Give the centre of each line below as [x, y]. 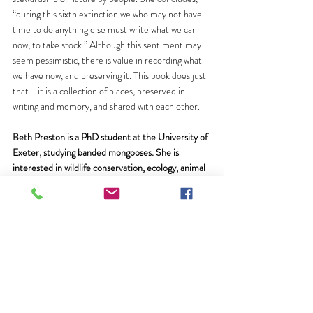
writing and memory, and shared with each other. [106, 106]
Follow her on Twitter [55, 198]
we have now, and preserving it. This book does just [110, 75]
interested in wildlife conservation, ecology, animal [110, 167]
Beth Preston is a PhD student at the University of [111, 137]
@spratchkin [122, 198]
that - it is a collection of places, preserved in [100, 90]
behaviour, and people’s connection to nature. [102, 183]
